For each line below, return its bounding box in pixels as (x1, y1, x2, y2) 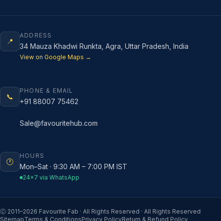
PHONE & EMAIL (20, 87, 74, 95)
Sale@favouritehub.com (20, 119, 98, 128)
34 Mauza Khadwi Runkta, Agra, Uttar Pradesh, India (20, 42, 188, 51)
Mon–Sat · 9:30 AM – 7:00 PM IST (20, 162, 127, 171)
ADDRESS (20, 32, 52, 39)
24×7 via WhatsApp (23, 174, 79, 182)
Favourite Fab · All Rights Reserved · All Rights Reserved (37, 208, 201, 216)
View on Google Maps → (20, 53, 91, 61)
